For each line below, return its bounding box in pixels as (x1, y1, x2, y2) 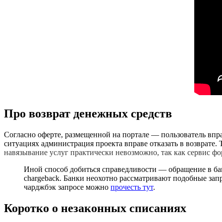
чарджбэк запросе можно (24, 183, 111, 192)
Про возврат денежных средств (4, 107, 172, 120)
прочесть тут (111, 183, 153, 192)
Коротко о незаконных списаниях (4, 201, 186, 215)
